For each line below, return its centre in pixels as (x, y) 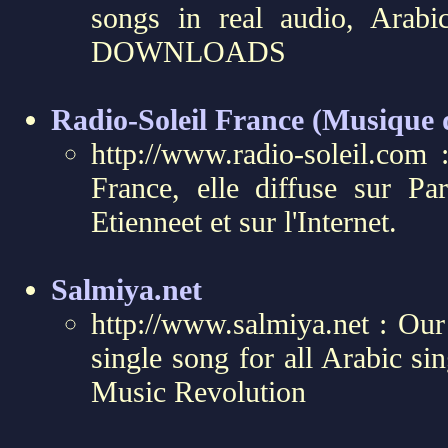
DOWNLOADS (188, 51)
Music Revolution (198, 391)
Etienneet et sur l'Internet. (244, 221)
